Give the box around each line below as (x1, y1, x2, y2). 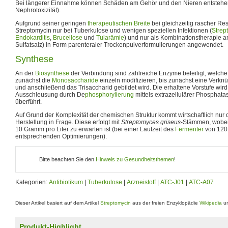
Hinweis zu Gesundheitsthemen (96, 156, 174, 162)
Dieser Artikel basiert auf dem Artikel (15, 200, 100, 206)
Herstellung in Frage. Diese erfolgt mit (15, 118, 121, 126)
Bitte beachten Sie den (39, 156, 96, 162)
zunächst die (15, 76, 52, 84)
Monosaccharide (52, 76, 98, 84)
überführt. (15, 98, 42, 105)
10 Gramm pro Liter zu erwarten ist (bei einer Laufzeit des (15, 125, 175, 133)
